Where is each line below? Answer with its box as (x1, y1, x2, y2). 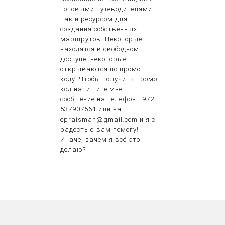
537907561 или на (60, 105, 122, 114)
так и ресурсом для (60, 15, 128, 23)
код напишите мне (60, 85, 123, 93)
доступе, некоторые (60, 55, 127, 63)
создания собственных (60, 25, 137, 33)
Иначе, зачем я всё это (60, 136, 140, 144)
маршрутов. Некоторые (60, 35, 142, 43)
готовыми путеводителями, (60, 5, 154, 13)
